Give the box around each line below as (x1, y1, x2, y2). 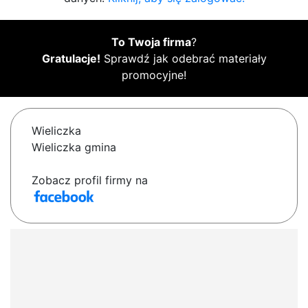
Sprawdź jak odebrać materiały (100, 52, 267, 66)
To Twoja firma (111, 35, 191, 49)
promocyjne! (122, 68, 186, 82)
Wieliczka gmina (32, 140, 116, 155)
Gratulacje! (41, 52, 100, 66)
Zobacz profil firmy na (32, 173, 148, 188)
